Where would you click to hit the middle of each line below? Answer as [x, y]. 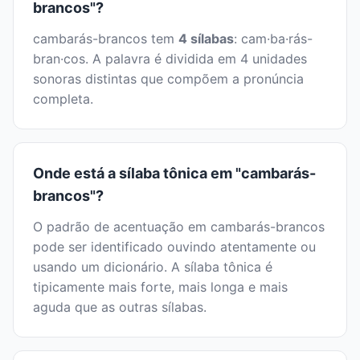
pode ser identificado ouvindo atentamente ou [174, 247]
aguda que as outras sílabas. [120, 307]
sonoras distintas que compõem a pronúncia [168, 79]
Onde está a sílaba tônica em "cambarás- [174, 174]
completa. [63, 99]
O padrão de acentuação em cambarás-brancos [179, 227]
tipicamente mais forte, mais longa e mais [160, 287]
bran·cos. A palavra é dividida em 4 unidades [170, 59]
